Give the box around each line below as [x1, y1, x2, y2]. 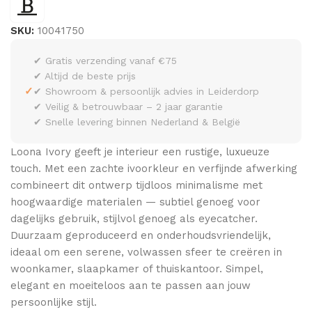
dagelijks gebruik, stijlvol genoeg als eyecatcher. [10, 212, 258, 226]
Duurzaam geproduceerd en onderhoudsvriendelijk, [10, 229, 271, 242]
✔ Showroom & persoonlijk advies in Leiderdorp [33, 86, 259, 97]
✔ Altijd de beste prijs [33, 70, 136, 82]
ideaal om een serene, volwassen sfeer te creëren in [10, 246, 282, 259]
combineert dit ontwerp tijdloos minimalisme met [10, 179, 263, 192]
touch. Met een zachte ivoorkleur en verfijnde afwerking [10, 162, 297, 175]
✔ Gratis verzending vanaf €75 [33, 55, 177, 67]
